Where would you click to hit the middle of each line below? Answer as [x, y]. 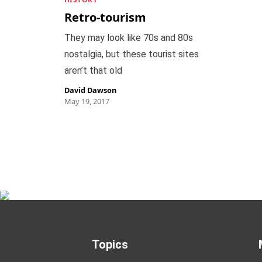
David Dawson [90, 90]
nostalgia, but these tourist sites [131, 54]
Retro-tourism [105, 17]
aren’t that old [93, 70]
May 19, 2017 [87, 101]
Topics [110, 244]
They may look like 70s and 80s [128, 38]
